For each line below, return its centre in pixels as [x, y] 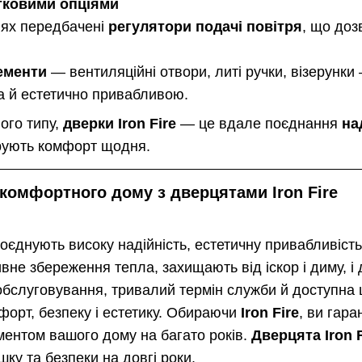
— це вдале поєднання [259, 124]
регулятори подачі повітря [205, 26]
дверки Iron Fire [120, 124]
